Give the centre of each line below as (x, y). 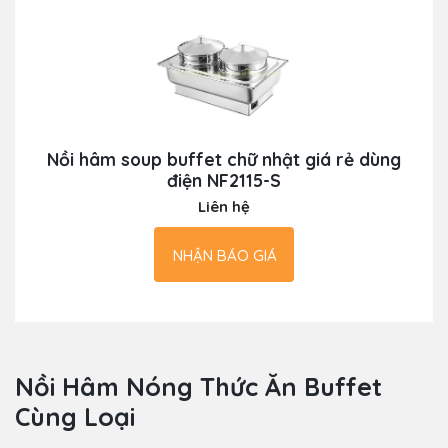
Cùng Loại (75, 417)
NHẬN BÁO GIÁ (225, 256)
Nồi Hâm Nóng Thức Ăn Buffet (198, 387)
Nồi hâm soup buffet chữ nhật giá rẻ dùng (224, 159)
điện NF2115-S (224, 180)
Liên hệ (224, 207)
